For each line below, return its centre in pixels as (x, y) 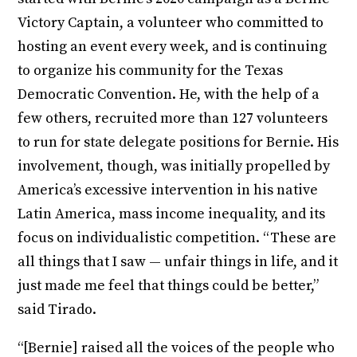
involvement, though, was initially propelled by (174, 167)
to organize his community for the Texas (151, 71)
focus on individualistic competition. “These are (177, 238)
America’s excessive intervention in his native (168, 190)
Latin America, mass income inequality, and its (172, 214)
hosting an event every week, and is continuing (173, 47)
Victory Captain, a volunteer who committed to (171, 23)
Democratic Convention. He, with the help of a (169, 95)
